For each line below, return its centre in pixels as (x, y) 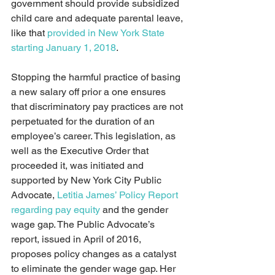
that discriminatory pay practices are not (98, 107)
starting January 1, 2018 (64, 48)
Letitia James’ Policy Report (119, 195)
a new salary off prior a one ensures (90, 92)
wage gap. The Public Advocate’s (84, 224)
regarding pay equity (56, 210)
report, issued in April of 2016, (77, 239)
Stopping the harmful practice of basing (97, 77)
